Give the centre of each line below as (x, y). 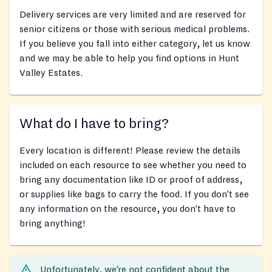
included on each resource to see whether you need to (133, 165)
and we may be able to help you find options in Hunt (129, 59)
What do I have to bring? (94, 124)
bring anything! (53, 224)
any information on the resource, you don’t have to (127, 209)
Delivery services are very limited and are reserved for (133, 15)
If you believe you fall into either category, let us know (135, 44)
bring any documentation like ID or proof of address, (131, 180)
